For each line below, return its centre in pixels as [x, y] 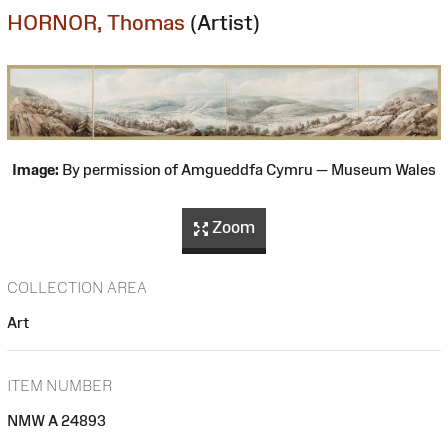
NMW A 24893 [56, 421]
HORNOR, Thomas [96, 22]
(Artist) [225, 22]
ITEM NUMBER [59, 386]
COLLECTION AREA [77, 288]
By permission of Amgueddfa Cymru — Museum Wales [247, 169]
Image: [35, 169]
